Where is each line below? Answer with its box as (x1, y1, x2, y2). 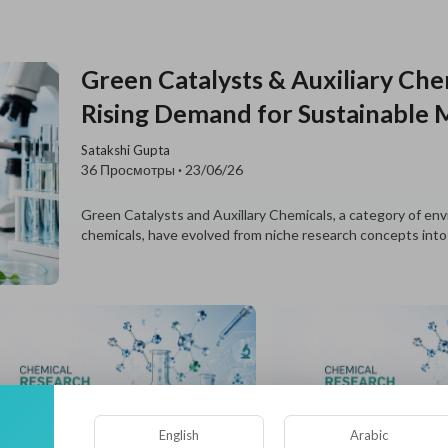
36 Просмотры (81, 161, 176, 178)
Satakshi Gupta (81, 142, 171, 158)
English (158, 426, 199, 443)
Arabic (349, 426, 388, 443)
